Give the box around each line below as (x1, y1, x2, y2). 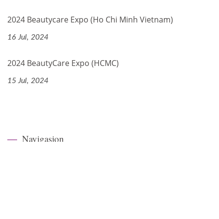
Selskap (21, 182, 47, 191)
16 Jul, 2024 (7, 33, 48, 41)
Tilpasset (21, 202, 51, 210)
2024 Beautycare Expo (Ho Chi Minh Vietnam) (7, 14, 173, 25)
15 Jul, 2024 (7, 76, 48, 85)
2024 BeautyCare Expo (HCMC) (7, 57, 119, 68)
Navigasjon (22, 132, 64, 145)
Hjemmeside (21, 163, 63, 171)
